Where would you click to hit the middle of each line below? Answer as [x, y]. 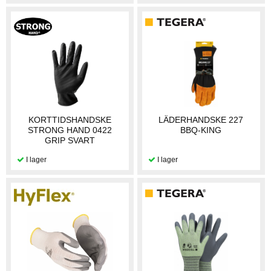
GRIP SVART [70, 140]
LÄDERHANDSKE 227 [201, 119]
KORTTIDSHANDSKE [70, 119]
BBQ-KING [201, 130]
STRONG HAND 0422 [70, 130]
